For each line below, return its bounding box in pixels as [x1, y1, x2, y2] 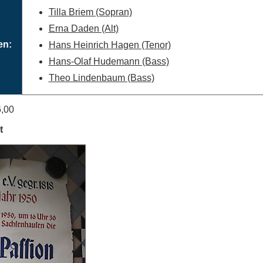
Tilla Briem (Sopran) [48, 7, 132, 17]
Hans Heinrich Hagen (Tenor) [48, 40, 171, 50]
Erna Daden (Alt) [48, 23, 119, 33]
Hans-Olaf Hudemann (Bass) [48, 56, 169, 66]
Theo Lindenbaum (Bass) [48, 73, 154, 83]
